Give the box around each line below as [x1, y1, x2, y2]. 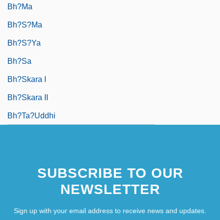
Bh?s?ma [7, 20, 42, 29]
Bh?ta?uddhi [7, 111, 55, 120]
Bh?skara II [7, 93, 48, 102]
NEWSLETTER [60, 181, 160, 197]
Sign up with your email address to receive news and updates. [14, 206, 206, 215]
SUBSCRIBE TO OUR [37, 165, 183, 181]
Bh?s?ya [7, 38, 41, 47]
